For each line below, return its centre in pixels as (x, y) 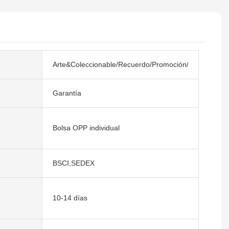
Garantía (67, 93)
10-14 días (70, 198)
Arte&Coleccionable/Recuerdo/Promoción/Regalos (134, 64)
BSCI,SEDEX (73, 163)
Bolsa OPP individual (86, 128)
